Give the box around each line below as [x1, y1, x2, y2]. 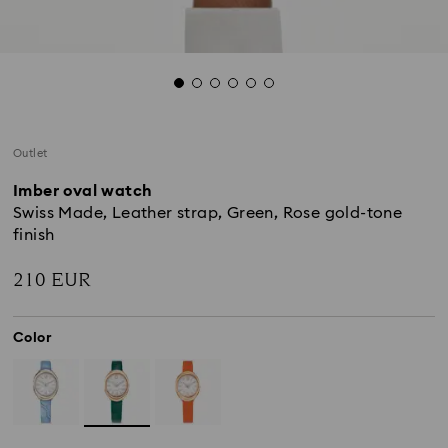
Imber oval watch [13, 183, 153, 199]
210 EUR [13, 266, 91, 294]
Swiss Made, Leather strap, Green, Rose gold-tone [13, 205, 403, 221]
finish [13, 227, 55, 243]
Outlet [13, 148, 48, 159]
